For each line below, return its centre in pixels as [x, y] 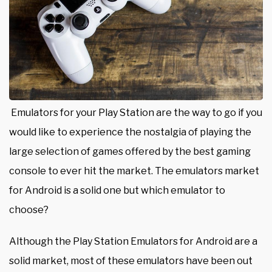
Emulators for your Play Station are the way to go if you [136, 113]
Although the [40, 242]
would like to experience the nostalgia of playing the [130, 132]
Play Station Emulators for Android [153, 242]
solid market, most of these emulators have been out [131, 261]
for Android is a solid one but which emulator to [117, 191]
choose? [29, 210]
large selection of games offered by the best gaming [130, 152]
